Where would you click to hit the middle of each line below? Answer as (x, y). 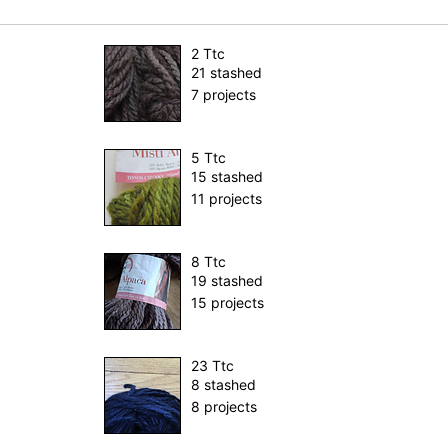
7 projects (223, 95)
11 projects (226, 199)
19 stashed (227, 281)
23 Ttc (212, 366)
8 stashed (223, 385)
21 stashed (226, 73)
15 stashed (227, 177)
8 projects (224, 407)
